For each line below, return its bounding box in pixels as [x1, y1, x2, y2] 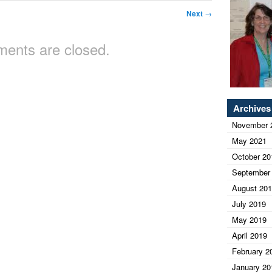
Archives [233, 101, 271, 115]
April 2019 [232, 229, 267, 242]
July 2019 [232, 198, 266, 210]
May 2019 [232, 214, 267, 226]
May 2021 [232, 135, 267, 147]
